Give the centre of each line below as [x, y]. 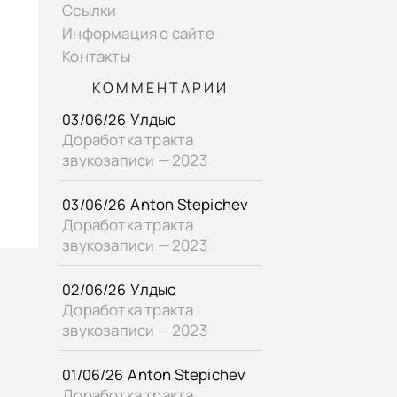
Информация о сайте [138, 33]
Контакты [96, 57]
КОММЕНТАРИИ [161, 87]
